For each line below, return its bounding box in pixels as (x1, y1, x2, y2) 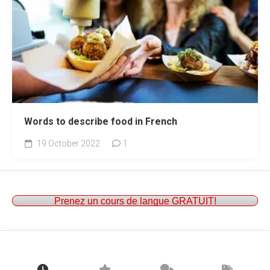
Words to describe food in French (24, 116, 177, 128)
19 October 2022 (35, 139, 100, 149)
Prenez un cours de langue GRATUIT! (54, 195, 216, 207)
